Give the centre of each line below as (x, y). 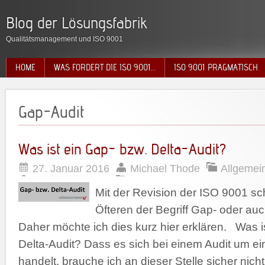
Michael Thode (165, 169)
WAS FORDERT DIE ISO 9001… (105, 67)
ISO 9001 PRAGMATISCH (216, 67)
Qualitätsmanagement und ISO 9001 (64, 39)
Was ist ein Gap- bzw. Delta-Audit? (122, 149)
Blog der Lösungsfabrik (77, 23)
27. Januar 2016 (71, 169)
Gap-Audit (51, 112)
